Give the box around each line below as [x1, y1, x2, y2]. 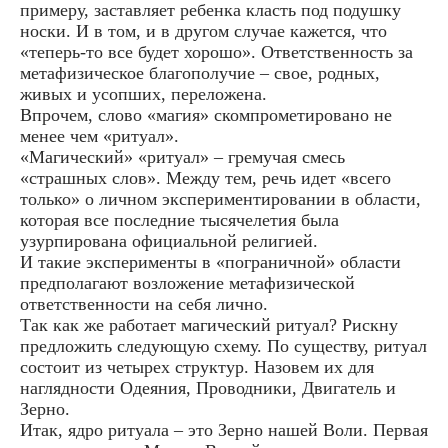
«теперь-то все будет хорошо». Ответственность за [20, 42, 413, 63]
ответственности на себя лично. [20, 294, 268, 315]
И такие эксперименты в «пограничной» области [20, 252, 401, 273]
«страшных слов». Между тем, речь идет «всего [20, 168, 391, 189]
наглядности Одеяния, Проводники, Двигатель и [20, 378, 396, 399]
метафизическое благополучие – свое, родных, [20, 63, 380, 84]
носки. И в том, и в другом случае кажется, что [20, 21, 387, 42]
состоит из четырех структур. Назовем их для [20, 357, 374, 378]
